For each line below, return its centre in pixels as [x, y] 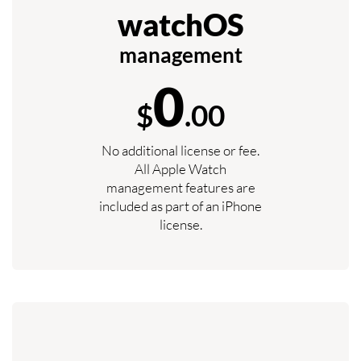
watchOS [180, 25]
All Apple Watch [180, 169]
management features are [180, 188]
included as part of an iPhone [180, 206]
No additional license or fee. [180, 151]
